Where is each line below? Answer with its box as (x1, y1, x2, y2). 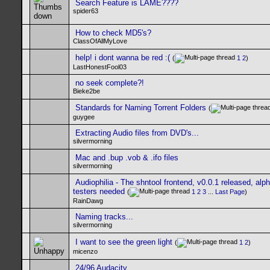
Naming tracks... (75, 212, 133, 221)
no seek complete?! (75, 78, 144, 87)
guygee (73, 113, 95, 121)
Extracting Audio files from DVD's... (75, 128, 199, 137)
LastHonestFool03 (73, 63, 127, 71)
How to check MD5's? (75, 28, 151, 37)
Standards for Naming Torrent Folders (75, 103, 206, 112)
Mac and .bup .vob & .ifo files (75, 153, 178, 162)
